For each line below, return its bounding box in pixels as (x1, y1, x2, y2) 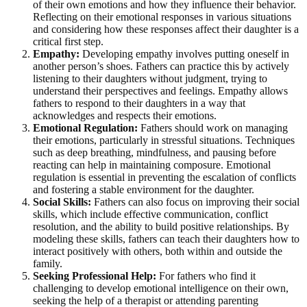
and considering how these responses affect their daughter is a (33, 23, 299, 35)
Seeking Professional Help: (33, 269, 156, 282)
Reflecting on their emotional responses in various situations (33, 10, 291, 23)
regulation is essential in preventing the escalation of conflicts (33, 171, 296, 183)
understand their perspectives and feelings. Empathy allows (33, 84, 288, 97)
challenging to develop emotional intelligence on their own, (33, 282, 288, 294)
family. (33, 257, 62, 269)
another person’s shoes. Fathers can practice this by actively (33, 60, 289, 72)
